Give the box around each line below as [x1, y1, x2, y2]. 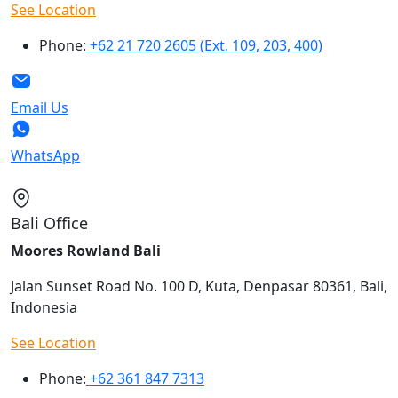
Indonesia [11, 298, 77, 317]
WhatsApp [11, 146, 80, 165]
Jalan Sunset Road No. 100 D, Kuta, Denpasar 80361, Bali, [11, 276, 387, 296]
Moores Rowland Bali [11, 241, 161, 260]
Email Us [11, 98, 68, 117]
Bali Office [11, 212, 88, 234]
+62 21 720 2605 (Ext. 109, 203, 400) [86, 36, 322, 55]
